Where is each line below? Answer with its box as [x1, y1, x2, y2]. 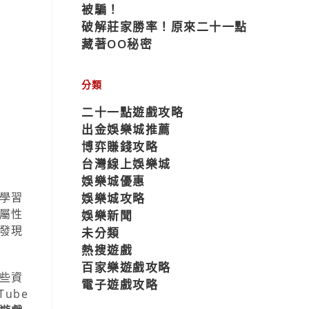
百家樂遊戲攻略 [81, 259, 171, 275]
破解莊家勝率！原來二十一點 [81, 19, 248, 34]
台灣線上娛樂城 [81, 156, 171, 172]
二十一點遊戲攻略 [81, 104, 183, 120]
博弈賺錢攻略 [81, 139, 158, 154]
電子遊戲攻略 [81, 277, 158, 292]
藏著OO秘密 [81, 36, 152, 52]
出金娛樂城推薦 [81, 121, 171, 137]
